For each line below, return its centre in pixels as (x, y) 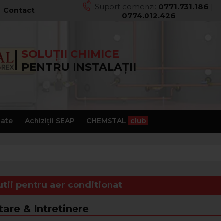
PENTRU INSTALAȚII (79, 67)
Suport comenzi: (127, 6)
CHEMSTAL (107, 121)
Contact (19, 10)
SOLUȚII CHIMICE (70, 54)
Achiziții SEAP (49, 121)
